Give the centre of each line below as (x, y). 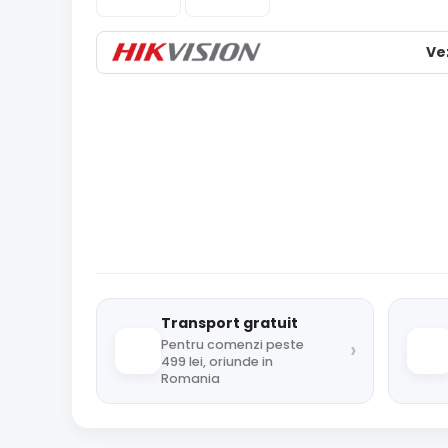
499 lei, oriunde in (217, 361)
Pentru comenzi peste (232, 344)
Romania (190, 378)
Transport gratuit (229, 322)
